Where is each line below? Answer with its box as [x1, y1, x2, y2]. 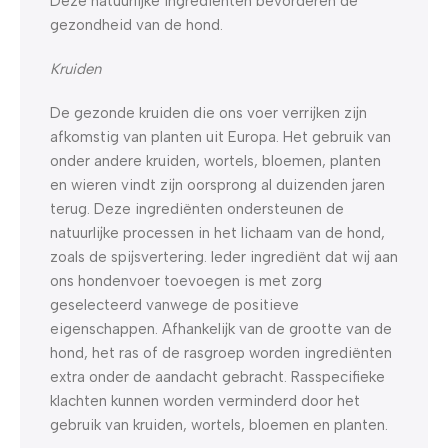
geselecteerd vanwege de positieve [50, 295, 299, 314]
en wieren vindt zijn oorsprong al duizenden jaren [50, 175, 385, 194]
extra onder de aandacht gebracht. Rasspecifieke [50, 367, 385, 386]
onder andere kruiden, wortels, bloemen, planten [50, 151, 381, 170]
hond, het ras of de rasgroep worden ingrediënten [50, 343, 392, 362]
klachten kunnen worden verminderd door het [50, 391, 360, 410]
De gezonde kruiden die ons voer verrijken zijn [50, 103, 367, 122]
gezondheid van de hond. [50, 15, 223, 34]
